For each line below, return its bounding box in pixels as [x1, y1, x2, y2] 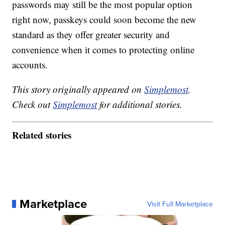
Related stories [12, 128, 72, 142]
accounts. [12, 58, 48, 71]
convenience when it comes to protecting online [12, 43, 195, 56]
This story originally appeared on [12, 83, 145, 96]
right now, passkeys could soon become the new [12, 13, 197, 26]
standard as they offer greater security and [12, 28, 170, 41]
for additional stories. [97, 98, 183, 111]
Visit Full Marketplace [147, 198, 213, 209]
